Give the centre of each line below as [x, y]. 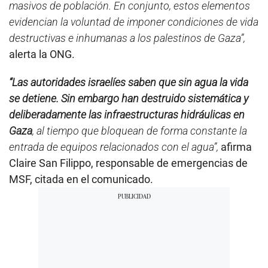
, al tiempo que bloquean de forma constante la [140, 130]
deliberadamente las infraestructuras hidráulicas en [127, 114]
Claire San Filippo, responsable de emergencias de [128, 163]
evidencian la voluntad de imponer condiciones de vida [134, 22]
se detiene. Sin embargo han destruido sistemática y [129, 98]
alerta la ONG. [42, 54]
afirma [235, 147]
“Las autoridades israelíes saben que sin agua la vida [129, 82]
